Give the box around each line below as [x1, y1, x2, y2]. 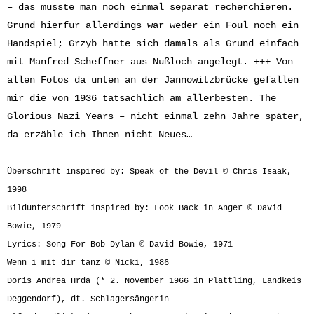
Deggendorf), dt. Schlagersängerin [7, 294, 169, 304]
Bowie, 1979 [7, 221, 61, 231]
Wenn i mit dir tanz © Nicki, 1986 [7, 258, 169, 268]
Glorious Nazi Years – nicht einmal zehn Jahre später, [7, 111, 304, 122]
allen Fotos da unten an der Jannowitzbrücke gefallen [7, 74, 299, 86]
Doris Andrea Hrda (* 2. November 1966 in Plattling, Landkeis [7, 276, 301, 286]
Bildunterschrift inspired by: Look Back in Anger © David [7, 203, 282, 213]
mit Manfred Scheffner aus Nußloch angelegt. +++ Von [7, 56, 293, 67]
